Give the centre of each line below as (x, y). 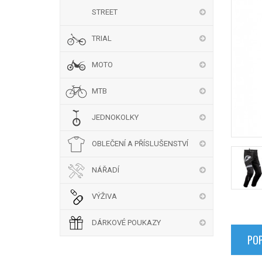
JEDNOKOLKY (115, 117)
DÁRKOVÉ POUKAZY (126, 223)
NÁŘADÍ (105, 170)
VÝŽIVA (104, 196)
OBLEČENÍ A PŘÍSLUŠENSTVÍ (140, 144)
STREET (104, 12)
